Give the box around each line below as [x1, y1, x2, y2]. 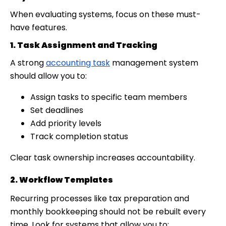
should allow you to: [10, 70, 87, 82]
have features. [10, 21, 67, 33]
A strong [10, 56, 46, 69]
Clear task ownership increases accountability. [10, 151, 195, 163]
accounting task [46, 56, 110, 69]
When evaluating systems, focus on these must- [10, 8, 201, 20]
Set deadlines [30, 104, 83, 116]
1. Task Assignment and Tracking [10, 39, 157, 51]
